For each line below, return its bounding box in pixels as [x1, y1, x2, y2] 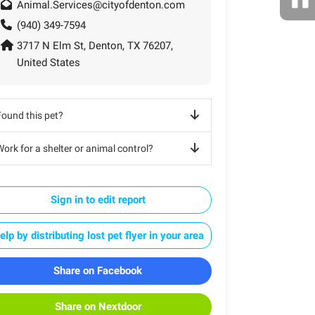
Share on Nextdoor [54, 300, 141, 313]
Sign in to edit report [50, 193, 146, 206]
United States [16, 56, 80, 69]
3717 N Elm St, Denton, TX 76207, [16, 39, 173, 52]
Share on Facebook [53, 264, 143, 277]
